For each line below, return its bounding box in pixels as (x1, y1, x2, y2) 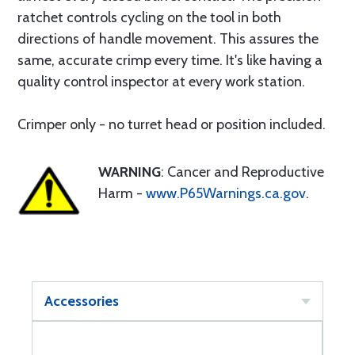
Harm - (98, 185, 146, 202)
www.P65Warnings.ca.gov (146, 185, 306, 202)
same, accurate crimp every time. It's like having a (17, 52, 323, 69)
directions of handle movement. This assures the (17, 30, 319, 48)
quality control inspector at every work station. (17, 73, 305, 90)
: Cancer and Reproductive (161, 163, 324, 181)
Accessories (44, 292, 119, 310)
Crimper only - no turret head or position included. (17, 116, 326, 133)
